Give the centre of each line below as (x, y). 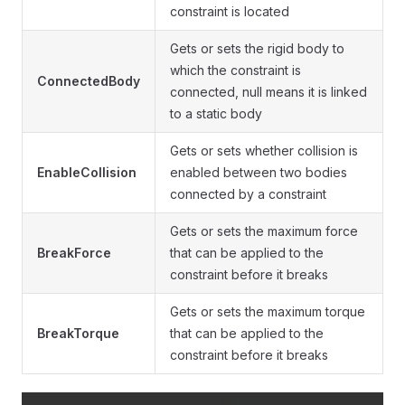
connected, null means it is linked (268, 91)
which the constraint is (235, 70)
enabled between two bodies (259, 172)
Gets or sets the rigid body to (257, 48)
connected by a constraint (248, 193)
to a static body (216, 113)
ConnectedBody (89, 80)
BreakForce (74, 252)
